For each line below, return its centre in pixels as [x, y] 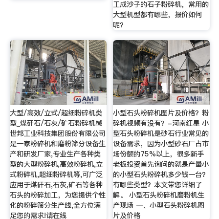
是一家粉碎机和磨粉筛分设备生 [57, 144]
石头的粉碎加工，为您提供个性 [57, 195]
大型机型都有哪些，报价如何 [158, 15]
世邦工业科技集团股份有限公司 [57, 134]
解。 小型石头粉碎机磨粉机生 [159, 195]
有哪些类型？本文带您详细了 [158, 185]
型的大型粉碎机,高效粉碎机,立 [56, 164]
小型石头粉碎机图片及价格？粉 [161, 113]
